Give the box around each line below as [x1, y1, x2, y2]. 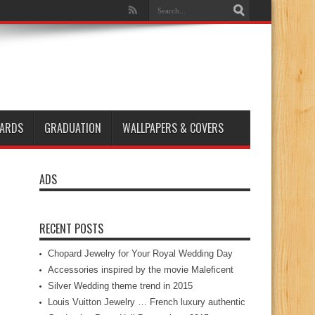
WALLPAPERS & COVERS [122, 120, 224, 136]
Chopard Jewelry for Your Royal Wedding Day [48, 248, 233, 259]
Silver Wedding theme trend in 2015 [48, 281, 193, 291]
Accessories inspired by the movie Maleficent [48, 264, 233, 275]
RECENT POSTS [39, 220, 103, 237]
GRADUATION [44, 120, 101, 136]
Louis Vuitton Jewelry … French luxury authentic [48, 297, 245, 307]
